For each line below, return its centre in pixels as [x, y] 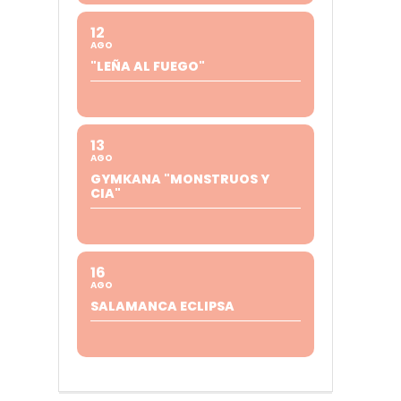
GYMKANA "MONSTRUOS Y [179, 179]
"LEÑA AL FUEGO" [147, 66]
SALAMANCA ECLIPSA [162, 306]
